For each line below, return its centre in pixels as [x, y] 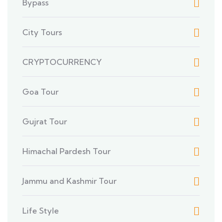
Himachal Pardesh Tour [66, 151]
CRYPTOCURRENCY [62, 62]
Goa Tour [40, 92]
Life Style [41, 211]
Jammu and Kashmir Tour [69, 181]
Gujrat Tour [45, 121]
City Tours [42, 32]
